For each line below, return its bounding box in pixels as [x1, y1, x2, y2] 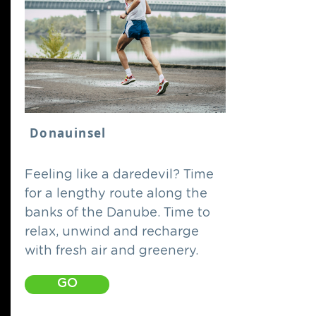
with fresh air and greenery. [25, 245, 198, 257]
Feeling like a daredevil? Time [25, 169, 214, 181]
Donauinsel [30, 125, 107, 141]
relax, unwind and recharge [25, 226, 199, 238]
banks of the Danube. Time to [25, 207, 210, 219]
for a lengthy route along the [25, 188, 207, 200]
